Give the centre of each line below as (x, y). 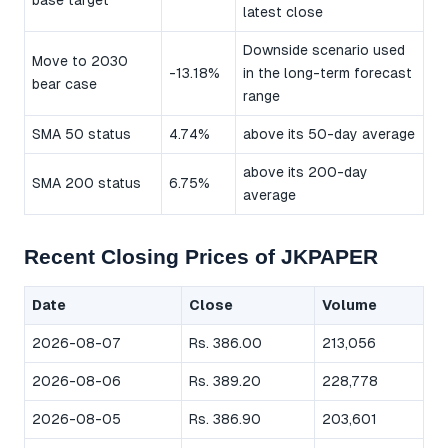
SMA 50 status (81, 134)
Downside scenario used (324, 50)
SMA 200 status (86, 183)
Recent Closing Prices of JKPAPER (201, 257)
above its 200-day (305, 172)
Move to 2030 (80, 61)
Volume (349, 305)
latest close (283, 12)
